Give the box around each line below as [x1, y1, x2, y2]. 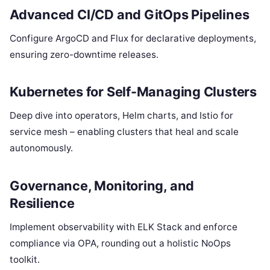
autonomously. [10, 142, 73, 154]
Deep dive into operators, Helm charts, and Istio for [10, 110, 233, 122]
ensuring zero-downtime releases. [10, 48, 159, 60]
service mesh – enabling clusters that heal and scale [10, 126, 239, 138]
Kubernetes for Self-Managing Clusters [10, 84, 257, 100]
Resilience [10, 195, 75, 212]
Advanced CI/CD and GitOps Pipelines [10, 6, 250, 22]
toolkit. [10, 253, 40, 265]
